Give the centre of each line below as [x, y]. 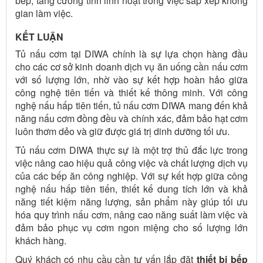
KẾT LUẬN [39, 36]
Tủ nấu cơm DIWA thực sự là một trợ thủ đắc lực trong [131, 150]
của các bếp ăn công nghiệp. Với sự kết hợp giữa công [131, 176]
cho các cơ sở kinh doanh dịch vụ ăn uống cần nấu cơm [131, 66]
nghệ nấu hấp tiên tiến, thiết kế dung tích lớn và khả [131, 188]
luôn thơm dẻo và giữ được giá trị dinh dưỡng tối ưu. [122, 131]
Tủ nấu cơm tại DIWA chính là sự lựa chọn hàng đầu [131, 53]
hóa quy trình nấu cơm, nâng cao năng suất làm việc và [131, 214]
